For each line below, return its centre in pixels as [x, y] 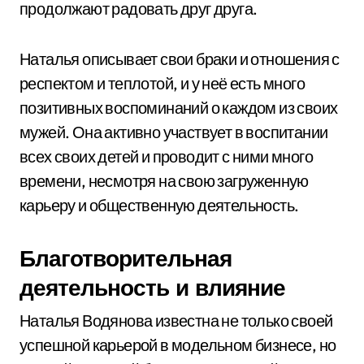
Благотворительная [126, 258]
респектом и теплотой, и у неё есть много [162, 83]
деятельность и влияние [152, 287]
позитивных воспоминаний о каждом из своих [179, 108]
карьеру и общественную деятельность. [159, 205]
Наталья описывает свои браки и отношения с [180, 59]
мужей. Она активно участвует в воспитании [174, 132]
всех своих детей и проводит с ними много [166, 156]
